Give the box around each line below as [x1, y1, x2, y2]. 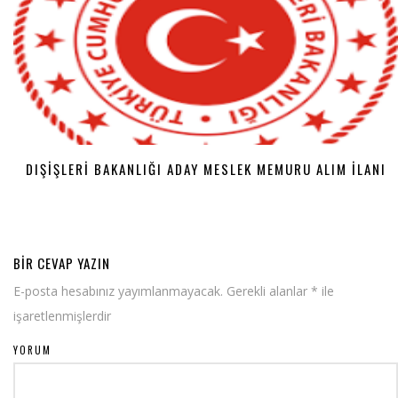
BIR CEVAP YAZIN [13, 253, 110, 274]
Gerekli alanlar [223, 283, 311, 300]
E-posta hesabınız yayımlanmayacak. [13, 283, 223, 300]
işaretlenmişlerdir [13, 307, 111, 325]
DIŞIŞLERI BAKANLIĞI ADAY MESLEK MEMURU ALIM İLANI [25, 159, 386, 179]
